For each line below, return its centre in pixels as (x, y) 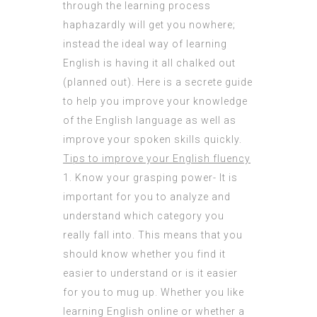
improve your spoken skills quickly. (152, 140)
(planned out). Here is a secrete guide (158, 82)
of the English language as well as (150, 121)
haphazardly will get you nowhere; (149, 25)
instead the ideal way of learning (145, 44)
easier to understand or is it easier (150, 273)
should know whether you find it (144, 254)
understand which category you (144, 216)
